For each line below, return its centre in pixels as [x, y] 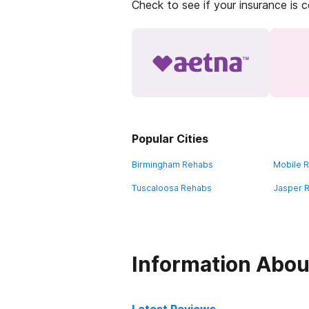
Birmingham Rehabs [172, 165]
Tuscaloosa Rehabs [172, 188]
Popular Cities [170, 139]
